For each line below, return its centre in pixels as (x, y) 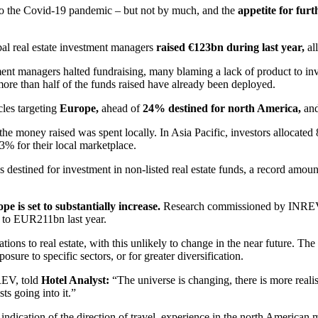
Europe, (79, 108)
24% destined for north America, (220, 108)
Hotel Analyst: (75, 280)
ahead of (119, 108)
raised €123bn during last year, (230, 47)
